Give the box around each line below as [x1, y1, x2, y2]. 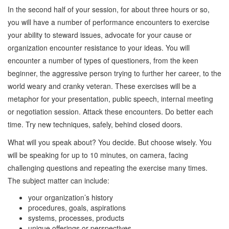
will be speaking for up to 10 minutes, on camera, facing [8, 149, 188, 160]
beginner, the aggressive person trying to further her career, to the [8, 67, 221, 78]
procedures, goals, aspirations [28, 202, 126, 213]
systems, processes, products [28, 212, 124, 223]
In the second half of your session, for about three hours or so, [8, 4, 210, 14]
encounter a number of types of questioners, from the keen [8, 55, 198, 65]
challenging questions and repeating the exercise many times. [8, 162, 208, 173]
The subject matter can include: [8, 175, 109, 186]
